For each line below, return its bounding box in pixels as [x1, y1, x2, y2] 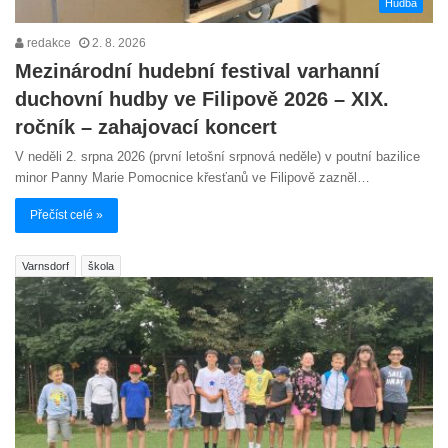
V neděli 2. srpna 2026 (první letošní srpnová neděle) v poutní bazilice [15, 149, 420, 165]
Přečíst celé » [30, 208, 103, 223]
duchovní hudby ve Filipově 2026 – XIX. [15, 88, 389, 111]
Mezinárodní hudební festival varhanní [15, 60, 380, 83]
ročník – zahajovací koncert [15, 116, 277, 139]
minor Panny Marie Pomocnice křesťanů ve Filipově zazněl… [15, 170, 370, 186]
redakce [24, 36, 71, 51]
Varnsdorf [22, 260, 69, 273]
